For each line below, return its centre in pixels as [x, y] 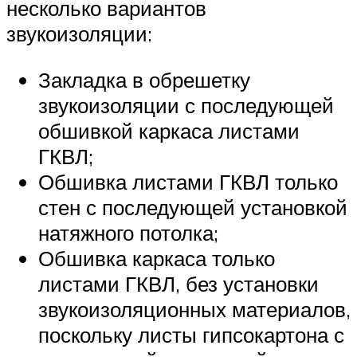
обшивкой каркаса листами [169, 130]
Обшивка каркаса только [157, 258]
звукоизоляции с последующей [186, 105]
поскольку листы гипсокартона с [191, 334]
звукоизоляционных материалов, [194, 309]
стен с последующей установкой [193, 207]
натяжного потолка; [128, 232]
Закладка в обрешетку [144, 79]
